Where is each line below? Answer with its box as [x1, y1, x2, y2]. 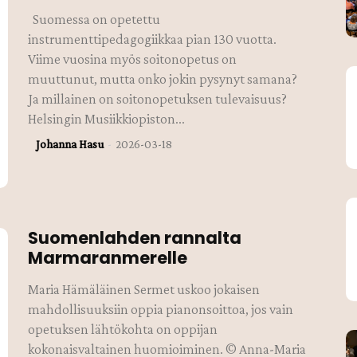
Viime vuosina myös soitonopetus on [28, 51, 237, 68]
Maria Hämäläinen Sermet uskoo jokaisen [28, 280, 261, 297]
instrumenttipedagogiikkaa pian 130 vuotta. [28, 31, 277, 48]
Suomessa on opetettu [28, 11, 161, 28]
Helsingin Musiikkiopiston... [28, 111, 186, 127]
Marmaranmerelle [28, 245, 188, 269]
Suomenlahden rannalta [28, 226, 242, 249]
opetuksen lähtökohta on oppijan [28, 320, 218, 337]
